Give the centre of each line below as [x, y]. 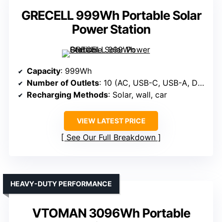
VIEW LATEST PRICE [111, 121]
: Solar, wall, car [138, 95]
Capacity [44, 71]
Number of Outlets [63, 83]
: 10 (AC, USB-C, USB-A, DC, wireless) [148, 83]
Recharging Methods [67, 95]
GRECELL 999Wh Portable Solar [111, 16]
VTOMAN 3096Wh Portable [111, 213]
